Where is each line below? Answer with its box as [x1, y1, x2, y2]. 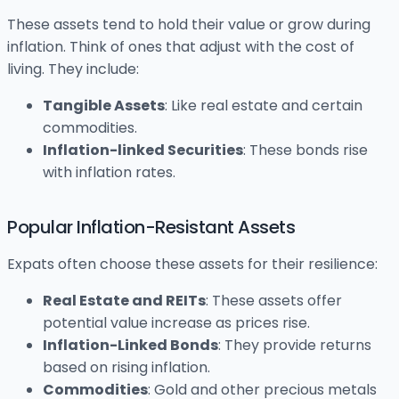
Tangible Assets [43, 95, 165, 117]
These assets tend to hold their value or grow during [7, 14, 370, 36]
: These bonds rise [243, 140, 368, 161]
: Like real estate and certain [165, 95, 362, 117]
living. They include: [7, 59, 139, 80]
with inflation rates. [43, 162, 175, 183]
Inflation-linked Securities [43, 140, 243, 161]
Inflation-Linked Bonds [43, 335, 218, 356]
